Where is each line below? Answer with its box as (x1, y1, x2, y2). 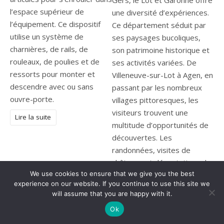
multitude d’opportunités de (112, 119, 208, 130)
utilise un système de (10, 31, 83, 42)
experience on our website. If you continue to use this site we (14, 179, 210, 187)
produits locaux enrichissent (112, 169, 208, 180)
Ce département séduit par (112, 19, 206, 30)
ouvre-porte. (10, 94, 54, 104)
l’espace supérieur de (10, 6, 84, 17)
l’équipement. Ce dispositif (10, 19, 100, 29)
